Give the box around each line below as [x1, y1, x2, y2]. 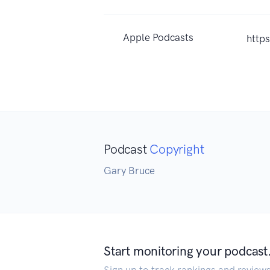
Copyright [149, 142, 204, 157]
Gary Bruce [104, 165, 155, 177]
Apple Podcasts [123, 31, 193, 44]
